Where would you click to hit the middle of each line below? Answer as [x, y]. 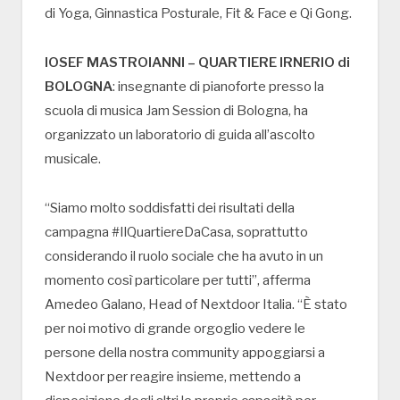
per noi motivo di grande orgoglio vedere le [175, 329]
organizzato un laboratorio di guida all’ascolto [180, 135]
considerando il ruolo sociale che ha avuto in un [184, 257]
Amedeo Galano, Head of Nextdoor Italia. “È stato [196, 305]
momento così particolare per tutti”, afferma [178, 281]
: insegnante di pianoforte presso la [218, 87]
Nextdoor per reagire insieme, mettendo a [173, 377]
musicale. [73, 159]
